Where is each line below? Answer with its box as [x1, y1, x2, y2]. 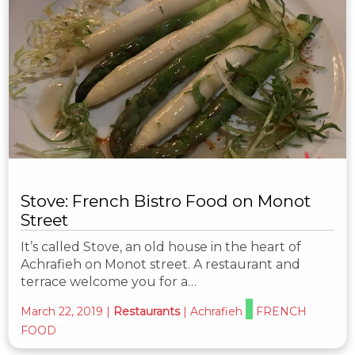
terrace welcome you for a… [21, 274, 197, 289]
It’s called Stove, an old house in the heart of [21, 239, 301, 254]
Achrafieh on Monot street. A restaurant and [21, 257, 300, 272]
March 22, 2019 [21, 304, 103, 319]
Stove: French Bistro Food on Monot [21, 191, 311, 211]
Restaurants [113, 304, 180, 319]
